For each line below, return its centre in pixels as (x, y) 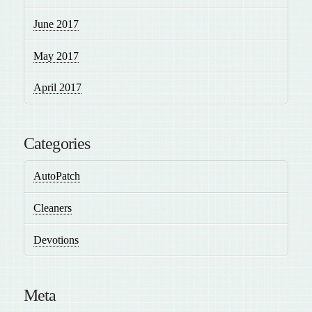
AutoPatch (57, 176)
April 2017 (58, 88)
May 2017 (56, 56)
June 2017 (56, 24)
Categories (57, 143)
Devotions (56, 240)
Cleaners (53, 208)
